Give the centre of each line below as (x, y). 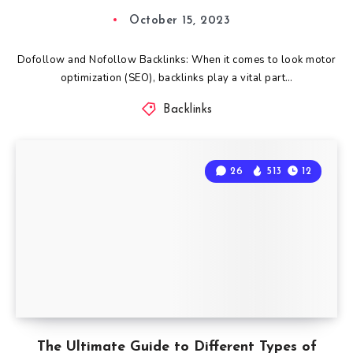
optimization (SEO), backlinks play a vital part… (176, 78)
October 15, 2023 (180, 20)
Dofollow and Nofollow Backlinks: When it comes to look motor (176, 59)
